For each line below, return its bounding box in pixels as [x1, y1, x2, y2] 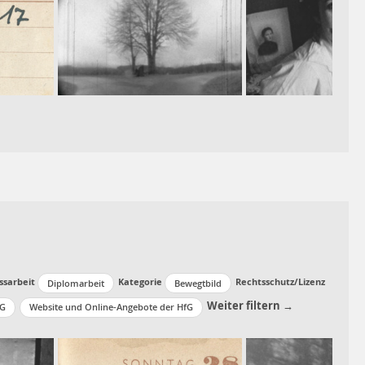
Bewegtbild [174, 276, 222, 289]
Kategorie [118, 275, 162, 288]
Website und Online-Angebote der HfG [29, 301, 193, 314]
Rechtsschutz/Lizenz [235, 275, 325, 288]
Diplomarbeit [47, 276, 104, 289]
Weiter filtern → [207, 297, 293, 313]
